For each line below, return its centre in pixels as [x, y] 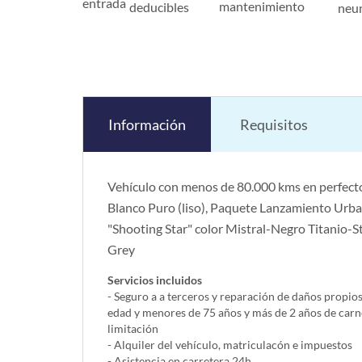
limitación [133, 329]
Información [147, 125]
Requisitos [274, 125]
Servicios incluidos [155, 280]
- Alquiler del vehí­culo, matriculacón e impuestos [230, 345]
